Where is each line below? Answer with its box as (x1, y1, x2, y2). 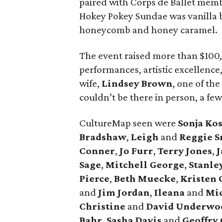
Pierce (79, 172, 110, 184)
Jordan (117, 186, 150, 198)
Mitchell (106, 159, 148, 170)
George (150, 159, 185, 170)
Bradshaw (79, 131, 127, 143)
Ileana (154, 186, 185, 198)
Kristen (180, 172, 217, 184)
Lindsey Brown (102, 77, 173, 89)
